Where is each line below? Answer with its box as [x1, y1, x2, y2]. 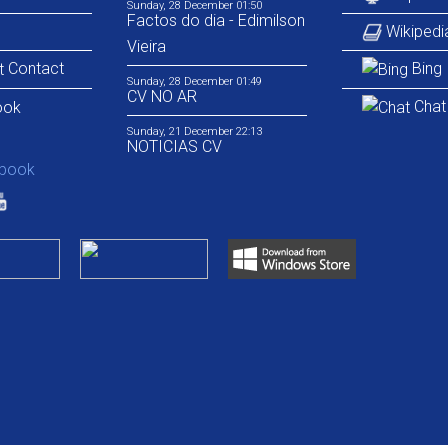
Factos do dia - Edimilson [126, 11, 305, 30]
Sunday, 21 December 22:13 [126, 125, 262, 138]
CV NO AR [126, 87, 197, 106]
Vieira [126, 37, 166, 56]
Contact [4, 59, 64, 78]
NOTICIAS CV [126, 137, 222, 156]
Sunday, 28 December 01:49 [126, 75, 262, 88]
